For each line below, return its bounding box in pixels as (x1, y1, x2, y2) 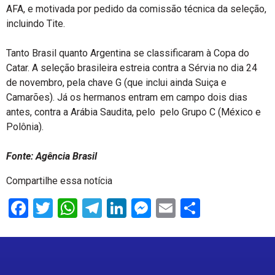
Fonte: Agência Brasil (6, 150, 97, 162)
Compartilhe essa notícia (6, 175, 112, 187)
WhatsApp (77, 196, 166, 220)
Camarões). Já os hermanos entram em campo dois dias (6, 91, 247, 103)
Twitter (53, 196, 113, 220)
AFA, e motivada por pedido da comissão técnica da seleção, (6, 3, 266, 15)
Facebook (28, 196, 110, 220)
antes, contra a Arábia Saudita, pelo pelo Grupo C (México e (6, 106, 261, 118)
